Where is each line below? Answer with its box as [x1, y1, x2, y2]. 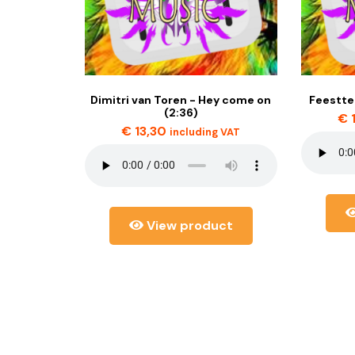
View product [143, 216, 233, 234]
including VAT [170, 124, 241, 139]
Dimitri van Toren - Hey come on [90, 92, 272, 107]
